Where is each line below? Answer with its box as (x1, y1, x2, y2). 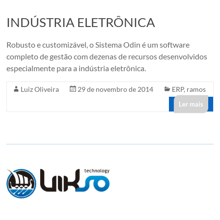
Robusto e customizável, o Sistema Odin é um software (6, 39, 190, 49)
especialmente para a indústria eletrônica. (6, 63, 146, 73)
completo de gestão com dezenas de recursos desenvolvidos (6, 51, 208, 61)
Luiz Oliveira (21, 84, 59, 93)
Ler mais (178, 100, 203, 108)
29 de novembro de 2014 (78, 84, 154, 93)
